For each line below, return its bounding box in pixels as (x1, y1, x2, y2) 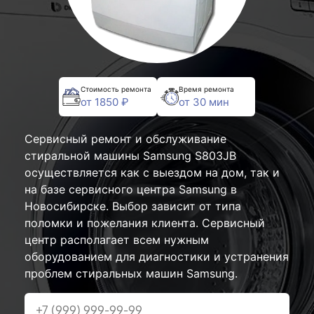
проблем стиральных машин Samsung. (25, 266, 238, 280)
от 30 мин (179, 95, 229, 109)
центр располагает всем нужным (25, 233, 209, 247)
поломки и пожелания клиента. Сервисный (25, 216, 265, 230)
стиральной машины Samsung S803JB (25, 149, 236, 163)
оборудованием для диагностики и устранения (25, 250, 289, 264)
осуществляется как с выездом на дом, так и (25, 165, 280, 179)
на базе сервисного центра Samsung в (25, 182, 237, 196)
